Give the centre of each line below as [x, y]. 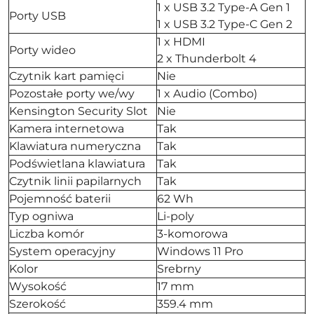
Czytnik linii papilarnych [75, 181]
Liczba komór [47, 233]
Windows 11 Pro [200, 251]
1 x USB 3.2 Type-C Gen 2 [225, 24]
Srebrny [179, 268]
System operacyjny [62, 251]
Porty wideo [42, 50]
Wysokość [38, 286]
